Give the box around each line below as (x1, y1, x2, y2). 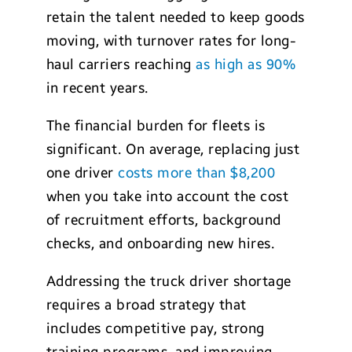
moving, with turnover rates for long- (46, 32, 297, 49)
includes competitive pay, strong (46, 320, 265, 337)
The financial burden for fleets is (46, 117, 266, 134)
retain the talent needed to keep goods (46, 9, 305, 26)
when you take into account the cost (46, 188, 289, 205)
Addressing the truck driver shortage (46, 273, 291, 290)
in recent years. (46, 79, 148, 97)
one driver (46, 164, 119, 181)
